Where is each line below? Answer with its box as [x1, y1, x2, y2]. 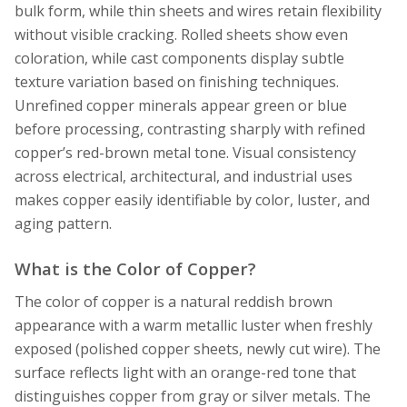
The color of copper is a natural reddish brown [15, 291, 333, 312]
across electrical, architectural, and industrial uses [15, 166, 352, 187]
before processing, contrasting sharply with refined [15, 119, 365, 140]
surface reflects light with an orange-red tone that [15, 362, 356, 382]
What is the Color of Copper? [15, 256, 256, 280]
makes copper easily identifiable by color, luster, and [15, 190, 370, 211]
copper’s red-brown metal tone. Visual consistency [15, 143, 356, 164]
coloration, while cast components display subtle [15, 48, 344, 69]
